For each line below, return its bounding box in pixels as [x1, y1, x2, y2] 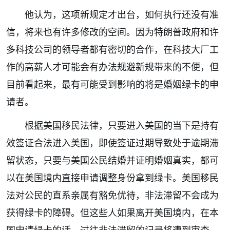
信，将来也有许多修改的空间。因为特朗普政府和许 [6, 25, 219, 38]
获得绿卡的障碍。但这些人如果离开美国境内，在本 [6, 206, 219, 219]
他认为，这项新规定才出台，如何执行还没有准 [25, 8, 219, 21]
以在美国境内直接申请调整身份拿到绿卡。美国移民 [6, 171, 219, 184]
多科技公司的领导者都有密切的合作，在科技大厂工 [6, 43, 219, 55]
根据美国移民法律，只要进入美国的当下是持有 [25, 119, 219, 131]
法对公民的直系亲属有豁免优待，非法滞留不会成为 [6, 188, 219, 201]
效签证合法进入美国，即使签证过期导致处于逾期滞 [6, 136, 219, 149]
